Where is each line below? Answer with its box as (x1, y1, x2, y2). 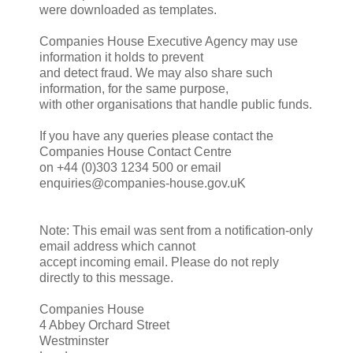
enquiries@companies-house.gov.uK (39, 176, 246, 190)
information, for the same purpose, (39, 81, 229, 95)
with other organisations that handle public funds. (39, 97, 312, 111)
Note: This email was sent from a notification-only (39, 223, 313, 237)
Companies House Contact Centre (39, 144, 232, 158)
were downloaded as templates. (39, 2, 217, 17)
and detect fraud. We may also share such (39, 65, 273, 80)
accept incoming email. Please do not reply (39, 255, 279, 269)
